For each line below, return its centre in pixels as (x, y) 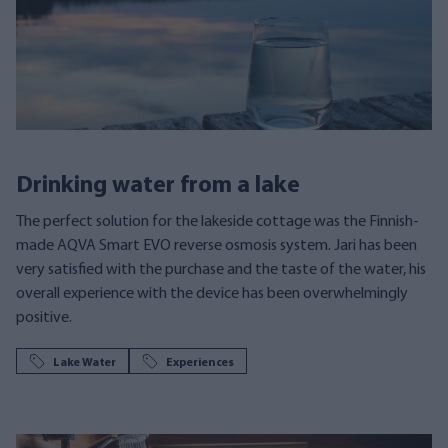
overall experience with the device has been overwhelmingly (212, 294)
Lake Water (84, 363)
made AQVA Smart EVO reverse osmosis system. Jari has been (216, 246)
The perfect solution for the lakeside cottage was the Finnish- (217, 222)
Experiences (200, 363)
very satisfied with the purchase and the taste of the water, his (221, 270)
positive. (44, 318)
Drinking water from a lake (158, 186)
